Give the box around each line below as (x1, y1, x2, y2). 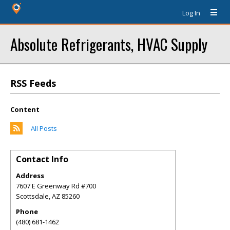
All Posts (31, 124, 57, 133)
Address (16, 171, 44, 180)
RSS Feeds (10, 77, 56, 89)
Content (10, 105, 40, 114)
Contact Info (16, 154, 68, 165)
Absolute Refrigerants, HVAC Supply (10, 33, 207, 55)
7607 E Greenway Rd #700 (16, 181, 96, 190)
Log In (182, 8, 200, 17)
